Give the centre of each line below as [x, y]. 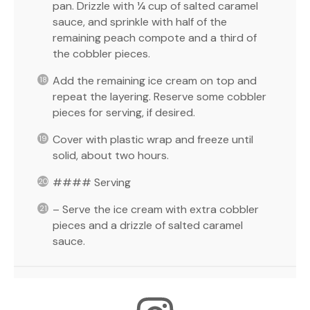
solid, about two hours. [111, 155]
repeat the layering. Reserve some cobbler [159, 96]
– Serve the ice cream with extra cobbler [156, 209]
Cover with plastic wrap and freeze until [153, 139]
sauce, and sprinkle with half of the [140, 21]
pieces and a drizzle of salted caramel [148, 225]
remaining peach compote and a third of [155, 37]
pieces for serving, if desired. [124, 112]
